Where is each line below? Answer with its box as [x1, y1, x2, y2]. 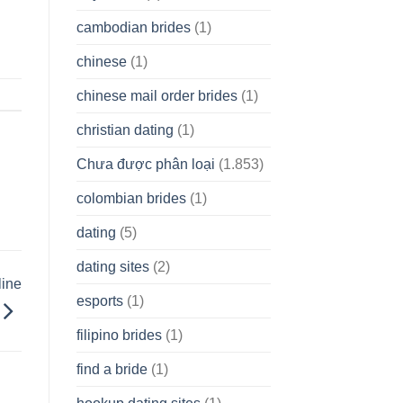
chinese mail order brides [76, 87, 237, 103]
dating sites [76, 258, 149, 274]
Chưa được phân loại [76, 156, 215, 172]
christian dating [76, 121, 174, 138]
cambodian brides [76, 19, 191, 35]
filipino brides [76, 327, 162, 343]
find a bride [76, 361, 148, 377]
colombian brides [76, 190, 186, 206]
